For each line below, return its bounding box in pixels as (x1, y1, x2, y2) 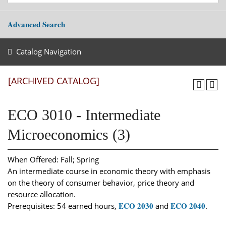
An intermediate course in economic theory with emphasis (8, 165, 210, 176)
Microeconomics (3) (8, 126, 130, 143)
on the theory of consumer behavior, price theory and (8, 177, 194, 188)
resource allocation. (8, 189, 76, 199)
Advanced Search (8, 19, 65, 30)
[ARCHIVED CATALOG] (8, 75, 99, 87)
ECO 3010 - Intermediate (8, 106, 160, 123)
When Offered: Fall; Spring (8, 154, 99, 164)
